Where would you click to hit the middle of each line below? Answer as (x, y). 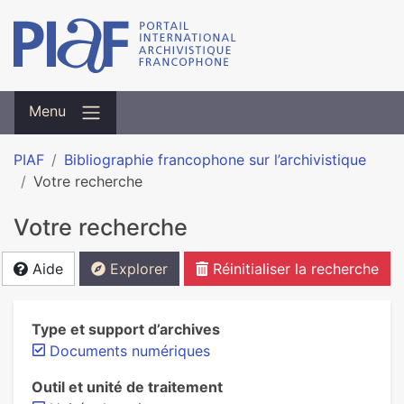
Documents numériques (130, 351)
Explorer (137, 269)
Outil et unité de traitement (127, 387)
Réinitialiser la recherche (294, 269)
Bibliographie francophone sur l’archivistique (215, 160)
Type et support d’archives (126, 329)
